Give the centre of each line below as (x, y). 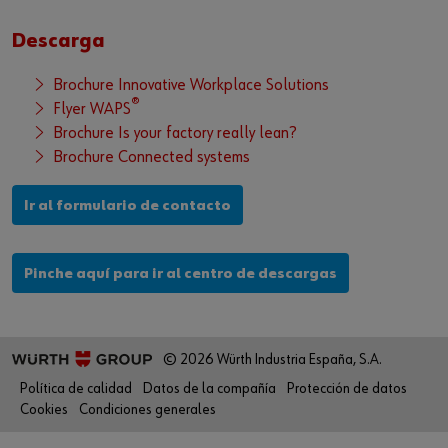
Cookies (44, 410)
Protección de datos (347, 389)
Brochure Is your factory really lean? (174, 134)
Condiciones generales (147, 410)
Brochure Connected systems (151, 158)
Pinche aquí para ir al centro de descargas (180, 274)
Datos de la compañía (209, 389)
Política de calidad (76, 389)
